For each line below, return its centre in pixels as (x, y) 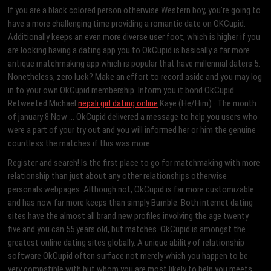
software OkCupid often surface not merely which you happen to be (128, 256)
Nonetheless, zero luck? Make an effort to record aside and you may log (135, 77)
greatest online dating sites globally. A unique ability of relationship (126, 243)
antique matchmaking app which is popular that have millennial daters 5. (134, 64)
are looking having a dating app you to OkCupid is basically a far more (129, 51)
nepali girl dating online (118, 104)
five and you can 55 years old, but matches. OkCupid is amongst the (127, 230)
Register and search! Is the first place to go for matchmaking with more (134, 163)
